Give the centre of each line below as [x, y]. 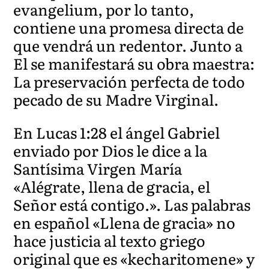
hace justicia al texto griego [110, 240]
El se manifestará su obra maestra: [134, 63]
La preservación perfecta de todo [129, 81]
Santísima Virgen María [98, 168]
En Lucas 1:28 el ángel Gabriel [117, 132]
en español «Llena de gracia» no [125, 222]
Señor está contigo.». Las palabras [132, 204]
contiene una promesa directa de [129, 27]
